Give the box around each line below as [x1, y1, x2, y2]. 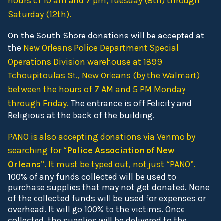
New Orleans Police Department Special [23, 42, 179, 53]
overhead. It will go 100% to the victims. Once [8, 203, 185, 215]
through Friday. [8, 97, 71, 109]
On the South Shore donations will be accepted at [8, 30, 204, 41]
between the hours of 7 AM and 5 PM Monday [8, 83, 185, 95]
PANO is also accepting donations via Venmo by [8, 131, 195, 142]
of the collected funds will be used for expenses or [8, 192, 206, 204]
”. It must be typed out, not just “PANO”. [41, 158, 196, 170]
